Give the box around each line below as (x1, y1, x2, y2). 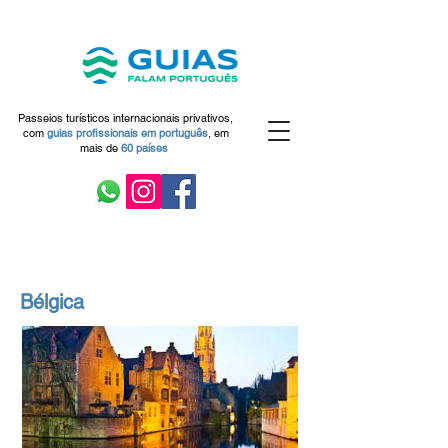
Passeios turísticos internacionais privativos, (18, 111, 233, 125)
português (158, 126, 208, 140)
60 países (121, 141, 168, 155)
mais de (80, 141, 121, 155)
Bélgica (20, 290, 84, 314)
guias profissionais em (46, 126, 159, 140)
